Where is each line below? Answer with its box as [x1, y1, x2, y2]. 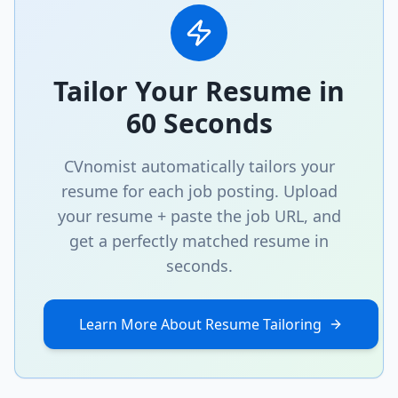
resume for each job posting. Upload [60, 180, 338, 202]
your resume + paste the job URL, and [57, 205, 341, 227]
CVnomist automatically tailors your [63, 155, 335, 177]
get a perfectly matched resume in [69, 230, 329, 251]
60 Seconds [125, 105, 273, 141]
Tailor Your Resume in [53, 73, 345, 109]
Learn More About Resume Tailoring [79, 314, 322, 334]
